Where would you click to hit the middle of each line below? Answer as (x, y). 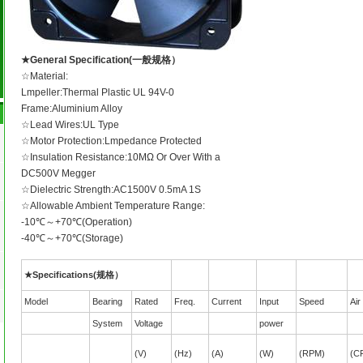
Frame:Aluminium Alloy (71, 109)
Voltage (148, 323)
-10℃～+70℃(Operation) (76, 222)
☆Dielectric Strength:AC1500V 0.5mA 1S (111, 190)
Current (226, 301)
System (107, 323)
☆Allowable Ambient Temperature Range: (113, 206)
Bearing (107, 301)
